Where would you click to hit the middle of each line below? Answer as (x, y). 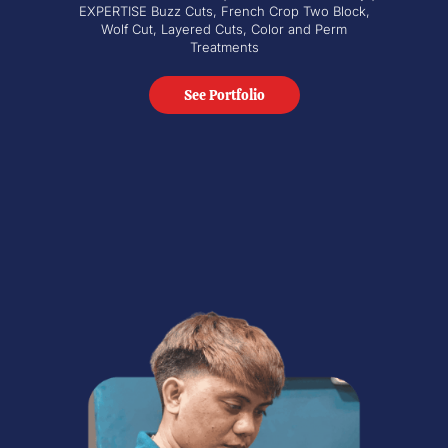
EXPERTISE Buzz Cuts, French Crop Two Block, (224, 10)
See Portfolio (224, 94)
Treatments (224, 46)
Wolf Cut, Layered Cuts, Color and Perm (224, 28)
